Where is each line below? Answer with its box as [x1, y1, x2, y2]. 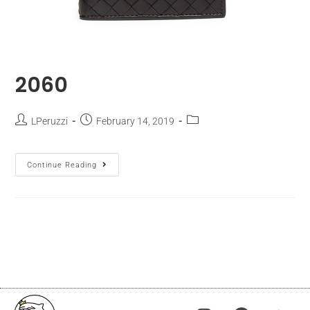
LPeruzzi [31, 116, 69, 127]
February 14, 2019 [96, 116, 175, 127]
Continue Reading [27, 161, 98, 170]
